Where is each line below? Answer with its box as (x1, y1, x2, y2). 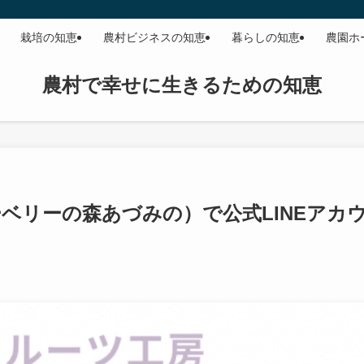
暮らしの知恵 (232, 31, 300, 44)
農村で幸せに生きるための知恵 (42, 74, 322, 96)
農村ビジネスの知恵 (103, 31, 206, 44)
